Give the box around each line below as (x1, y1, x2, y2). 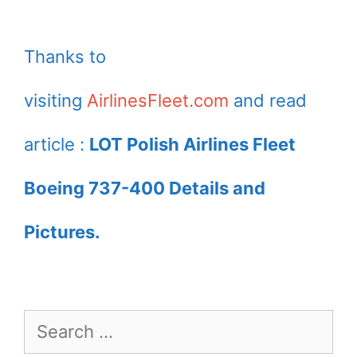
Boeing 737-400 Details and (24, 177, 265, 198)
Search (23, 317, 68, 334)
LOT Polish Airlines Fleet (89, 133, 296, 155)
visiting (24, 89, 87, 111)
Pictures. (24, 221, 100, 242)
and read (229, 89, 307, 111)
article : (24, 133, 89, 155)
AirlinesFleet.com (87, 89, 229, 111)
